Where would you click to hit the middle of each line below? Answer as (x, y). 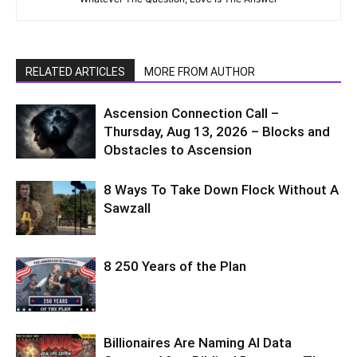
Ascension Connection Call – (191, 113)
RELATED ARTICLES (75, 72)
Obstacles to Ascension (178, 150)
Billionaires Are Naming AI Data (198, 343)
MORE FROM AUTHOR (200, 72)
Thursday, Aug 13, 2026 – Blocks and (217, 131)
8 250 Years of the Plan (175, 266)
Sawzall (127, 208)
